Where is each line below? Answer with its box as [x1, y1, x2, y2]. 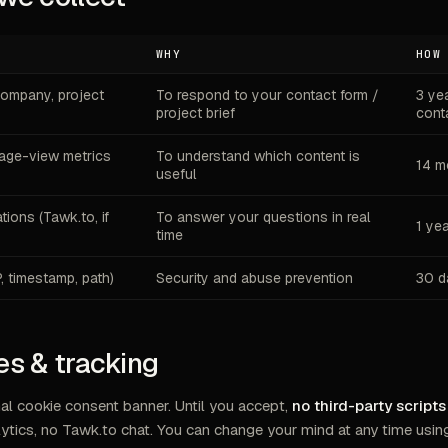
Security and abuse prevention [156, 269, 353, 287]
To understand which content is [156, 147, 360, 165]
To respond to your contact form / [156, 86, 379, 104]
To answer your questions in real [156, 208, 370, 226]
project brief [156, 104, 235, 122]
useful [156, 165, 196, 183]
